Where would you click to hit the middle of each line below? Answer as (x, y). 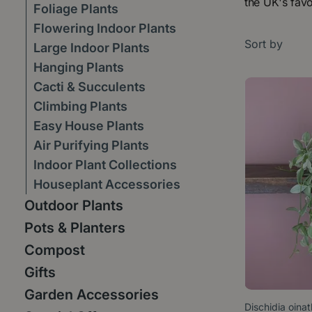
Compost (55, 250)
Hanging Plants (79, 67)
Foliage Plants (76, 9)
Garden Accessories (92, 295)
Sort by (264, 44)
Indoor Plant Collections (105, 165)
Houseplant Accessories (107, 184)
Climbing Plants (80, 106)
